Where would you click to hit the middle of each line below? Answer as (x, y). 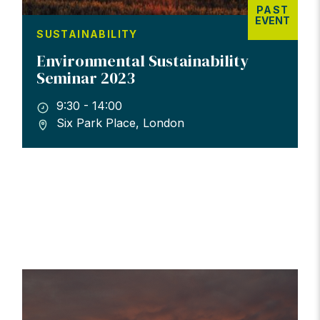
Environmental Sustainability (143, 61)
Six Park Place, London (121, 123)
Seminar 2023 (86, 78)
